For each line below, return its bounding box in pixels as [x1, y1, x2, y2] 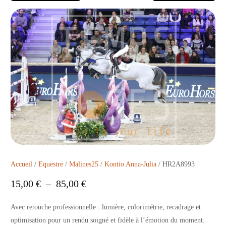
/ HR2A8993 [156, 160, 195, 168]
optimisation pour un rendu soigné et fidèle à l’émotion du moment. [11, 216, 205, 224]
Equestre [38, 160, 64, 168]
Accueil [11, 160, 33, 168]
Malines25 [69, 160, 99, 168]
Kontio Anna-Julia [104, 160, 157, 168]
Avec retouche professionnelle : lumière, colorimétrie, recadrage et [11, 203, 201, 211]
